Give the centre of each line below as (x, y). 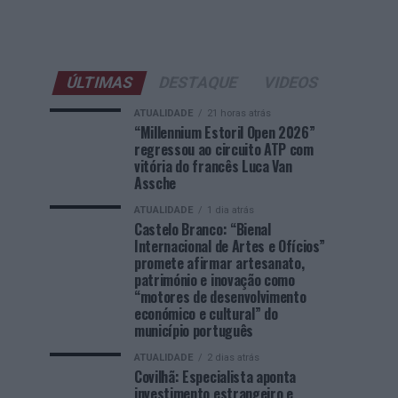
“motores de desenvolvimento (220, 297)
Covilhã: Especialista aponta (215, 377)
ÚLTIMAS (99, 83)
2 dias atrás (233, 358)
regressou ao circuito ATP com (224, 149)
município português (194, 330)
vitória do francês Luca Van (213, 166)
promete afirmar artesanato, (219, 263)
